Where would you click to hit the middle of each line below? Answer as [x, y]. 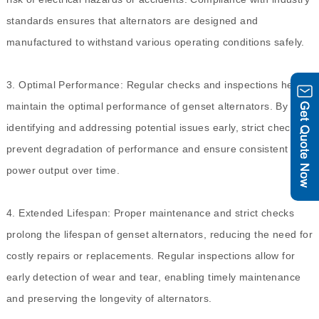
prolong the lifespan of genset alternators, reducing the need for [159, 235]
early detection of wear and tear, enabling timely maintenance [153, 277]
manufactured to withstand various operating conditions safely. [155, 42]
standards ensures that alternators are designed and [132, 21]
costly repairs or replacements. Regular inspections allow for [151, 256]
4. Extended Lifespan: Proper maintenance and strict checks [150, 213]
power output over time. [63, 171]
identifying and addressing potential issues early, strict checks [153, 128]
